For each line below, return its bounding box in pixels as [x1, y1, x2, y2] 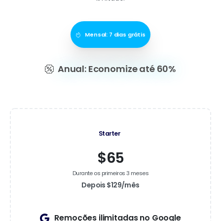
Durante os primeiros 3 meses [72, 169, 149, 178]
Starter [98, 129, 121, 138]
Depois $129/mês [81, 180, 140, 190]
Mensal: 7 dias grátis [85, 31, 146, 39]
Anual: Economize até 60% [57, 63, 177, 75]
